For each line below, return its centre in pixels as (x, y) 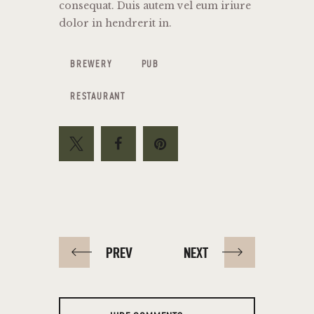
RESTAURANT (98, 97)
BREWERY (91, 64)
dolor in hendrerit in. (115, 23)
